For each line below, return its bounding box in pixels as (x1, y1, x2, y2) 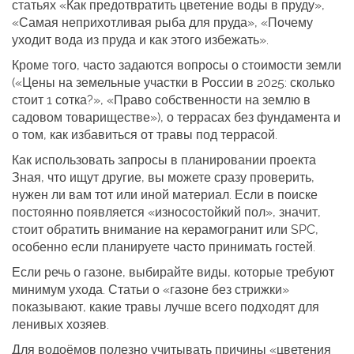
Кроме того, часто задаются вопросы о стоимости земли (12, 58, 341, 73)
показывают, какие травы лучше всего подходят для (12, 299, 319, 314)
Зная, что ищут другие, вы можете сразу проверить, (12, 170, 314, 185)
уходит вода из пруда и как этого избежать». (12, 32, 269, 47)
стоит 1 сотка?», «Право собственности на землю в (12, 92, 311, 107)
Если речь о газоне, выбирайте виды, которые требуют (12, 265, 334, 280)
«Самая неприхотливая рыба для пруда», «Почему (12, 15, 313, 30)
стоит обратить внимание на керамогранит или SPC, (12, 222, 318, 237)
